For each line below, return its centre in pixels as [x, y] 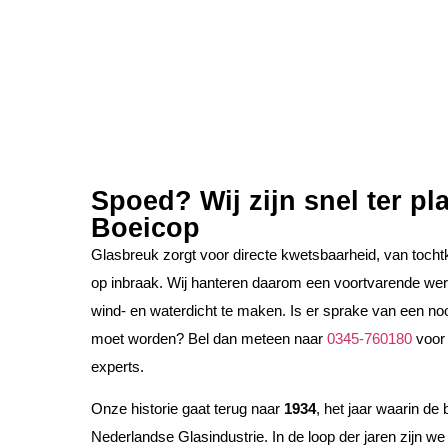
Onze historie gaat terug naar [187, 409]
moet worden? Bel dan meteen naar [208, 338]
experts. [117, 366]
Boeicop [145, 227]
